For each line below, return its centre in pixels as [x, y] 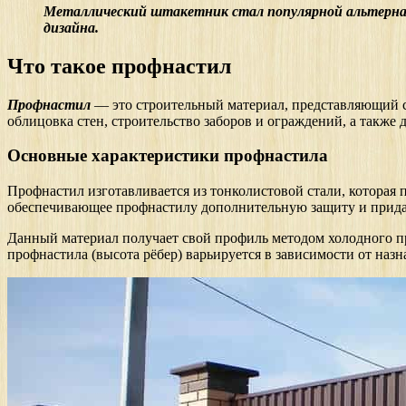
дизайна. [71, 27]
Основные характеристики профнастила [168, 156]
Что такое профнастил [119, 66]
